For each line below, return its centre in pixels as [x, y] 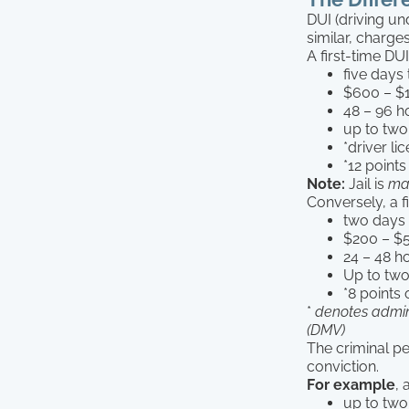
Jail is [367, 184]
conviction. [343, 366]
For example [351, 384]
